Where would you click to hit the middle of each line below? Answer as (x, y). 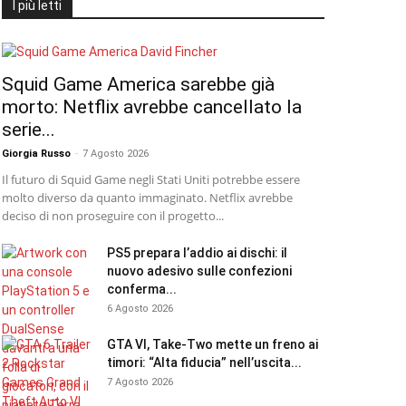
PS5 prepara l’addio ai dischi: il (197, 253)
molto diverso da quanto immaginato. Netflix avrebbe (147, 198)
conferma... (142, 289)
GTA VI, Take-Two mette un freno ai (213, 344)
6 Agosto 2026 (140, 309)
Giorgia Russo (36, 154)
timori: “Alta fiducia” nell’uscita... (204, 362)
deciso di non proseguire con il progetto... (113, 216)
